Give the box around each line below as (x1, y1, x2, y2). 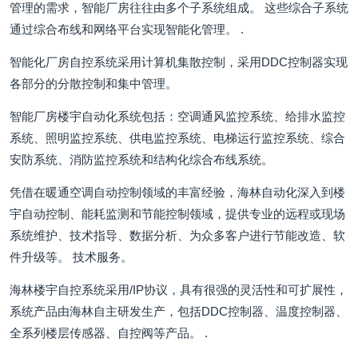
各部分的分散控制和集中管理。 (10, 77, 177, 90)
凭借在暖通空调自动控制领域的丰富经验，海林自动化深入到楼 (10, 185, 345, 199)
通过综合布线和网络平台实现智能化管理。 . (10, 22, 244, 36)
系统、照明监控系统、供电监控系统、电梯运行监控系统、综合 (10, 131, 345, 145)
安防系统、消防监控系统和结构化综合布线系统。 (10, 153, 273, 166)
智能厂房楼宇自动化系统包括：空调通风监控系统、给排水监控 (10, 109, 345, 123)
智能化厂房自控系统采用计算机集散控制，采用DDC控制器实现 (10, 55, 348, 69)
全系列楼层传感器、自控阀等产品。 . (10, 326, 208, 340)
